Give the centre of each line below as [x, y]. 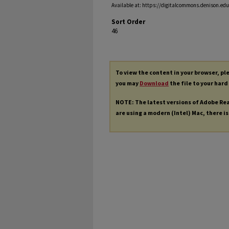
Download [154, 83]
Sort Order [128, 22]
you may [128, 83]
